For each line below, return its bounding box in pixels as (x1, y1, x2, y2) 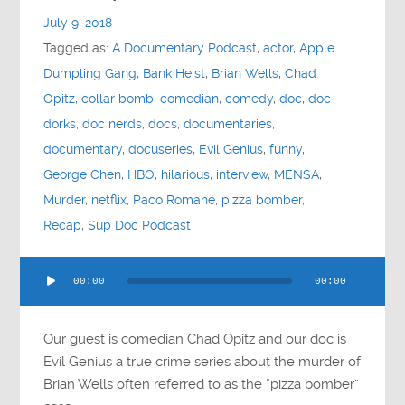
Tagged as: (43, 40, 113, 56)
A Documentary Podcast (112, 40, 258, 56)
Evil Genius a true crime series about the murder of (43, 353, 362, 370)
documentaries (184, 116, 273, 132)
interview (216, 166, 268, 183)
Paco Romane (133, 192, 216, 208)
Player (19, 280, 59, 297)
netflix (91, 192, 127, 208)
